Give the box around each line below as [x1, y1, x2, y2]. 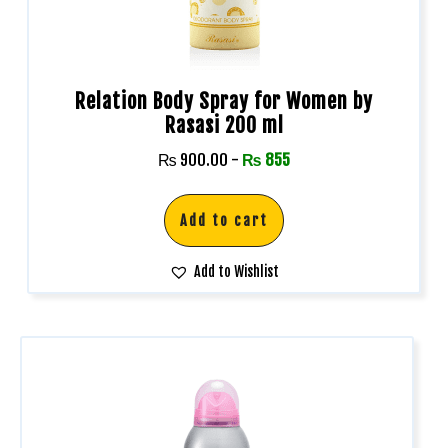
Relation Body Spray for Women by [75, 89, 373, 114]
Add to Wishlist [194, 263, 279, 280]
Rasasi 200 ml [164, 113, 284, 138]
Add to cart [180, 212, 268, 229]
